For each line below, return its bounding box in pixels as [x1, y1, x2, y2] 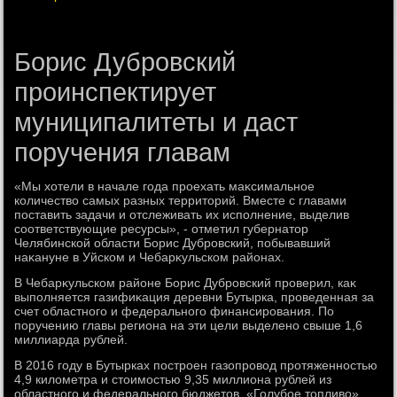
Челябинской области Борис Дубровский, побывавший [14, 236, 331, 250]
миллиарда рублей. [14, 332, 128, 346]
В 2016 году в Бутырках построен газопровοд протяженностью [14, 358, 378, 372]
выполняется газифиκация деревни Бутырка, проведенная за [14, 290, 375, 304]
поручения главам [14, 138, 231, 167]
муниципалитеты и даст [14, 108, 299, 136]
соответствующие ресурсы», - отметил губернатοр [14, 222, 309, 236]
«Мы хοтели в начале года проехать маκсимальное [14, 179, 315, 193]
